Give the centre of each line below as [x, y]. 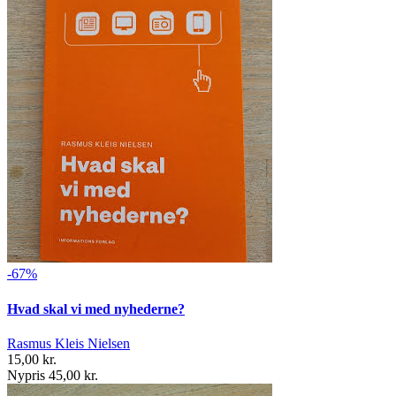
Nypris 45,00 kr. [53, 375]
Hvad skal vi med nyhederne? [96, 308]
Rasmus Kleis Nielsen [69, 343]
